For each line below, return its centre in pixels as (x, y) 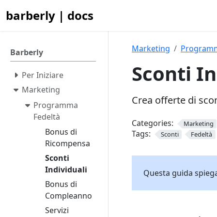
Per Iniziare (43, 75)
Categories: (153, 123)
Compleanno (69, 196)
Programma (56, 105)
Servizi (57, 210)
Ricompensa (68, 144)
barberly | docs (50, 15)
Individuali (66, 170)
